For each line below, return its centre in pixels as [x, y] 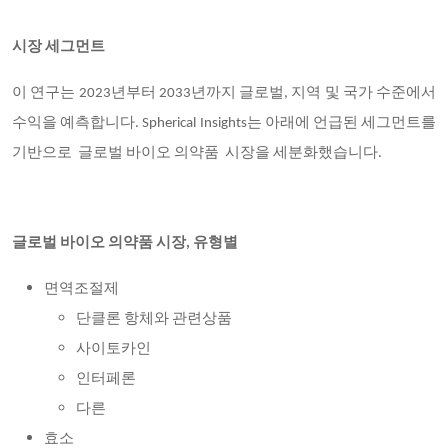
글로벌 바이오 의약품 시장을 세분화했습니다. [228, 153]
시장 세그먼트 [58, 47]
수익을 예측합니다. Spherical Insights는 [138, 123]
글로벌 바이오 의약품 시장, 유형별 [125, 243]
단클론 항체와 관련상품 [154, 319]
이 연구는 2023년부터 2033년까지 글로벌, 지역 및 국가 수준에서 [224, 93]
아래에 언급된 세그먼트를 [350, 123]
